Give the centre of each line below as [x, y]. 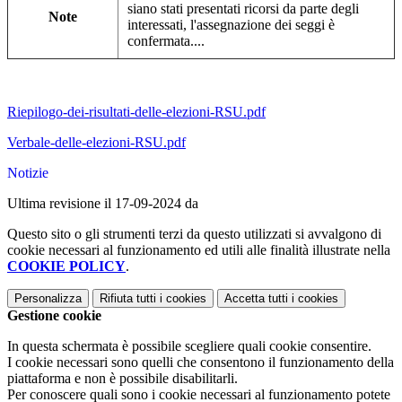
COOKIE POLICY [66, 267]
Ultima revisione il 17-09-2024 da [103, 204]
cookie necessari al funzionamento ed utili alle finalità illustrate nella [199, 250]
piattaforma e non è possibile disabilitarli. [122, 379]
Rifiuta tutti [128, 299]
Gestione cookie [54, 316]
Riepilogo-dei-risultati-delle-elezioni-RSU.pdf [136, 112]
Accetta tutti [256, 299]
